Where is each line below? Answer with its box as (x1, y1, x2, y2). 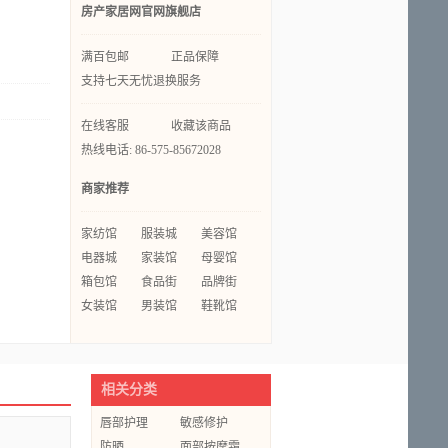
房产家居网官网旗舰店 (81, 5, 201, 19)
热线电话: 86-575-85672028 (81, 143, 221, 157)
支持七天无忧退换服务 (81, 74, 201, 88)
